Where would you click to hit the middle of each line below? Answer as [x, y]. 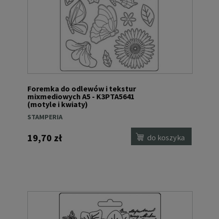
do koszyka [166, 137]
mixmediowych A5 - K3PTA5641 [81, 96]
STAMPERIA [45, 117]
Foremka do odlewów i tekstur [82, 88]
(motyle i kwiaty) [58, 104]
